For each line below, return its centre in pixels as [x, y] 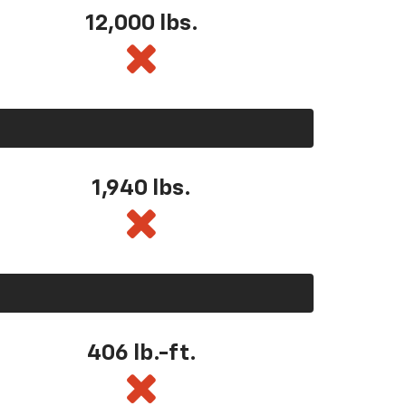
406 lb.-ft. [141, 353]
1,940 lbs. [141, 188]
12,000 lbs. [141, 23]
